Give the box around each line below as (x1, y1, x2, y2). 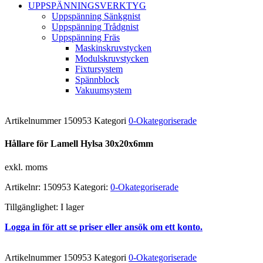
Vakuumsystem (75, 85, 131, 95)
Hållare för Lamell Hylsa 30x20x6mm (5, 139, 153, 149)
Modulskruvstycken (75, 53, 149, 63)
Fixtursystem (75, 64, 123, 74)
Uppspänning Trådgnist (52, 22, 139, 32)
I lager (60, 201, 84, 212)
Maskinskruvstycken (75, 43, 151, 53)
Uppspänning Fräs (52, 32, 120, 42)
